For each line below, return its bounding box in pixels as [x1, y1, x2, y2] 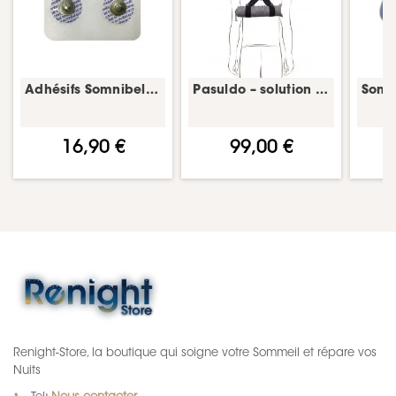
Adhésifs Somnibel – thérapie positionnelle [145, 85, 158, 98]
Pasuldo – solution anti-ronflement [315, 85, 328, 98]
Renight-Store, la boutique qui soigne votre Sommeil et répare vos [13, 347, 377, 360]
